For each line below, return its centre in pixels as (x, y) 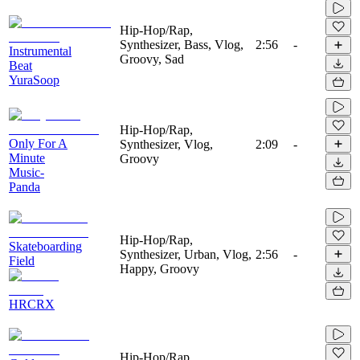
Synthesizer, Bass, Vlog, (182, 44)
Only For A (38, 143)
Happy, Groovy (160, 268)
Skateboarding (45, 246)
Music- (27, 172)
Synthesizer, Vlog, (166, 144)
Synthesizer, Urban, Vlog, (186, 254)
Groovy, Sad (152, 59)
